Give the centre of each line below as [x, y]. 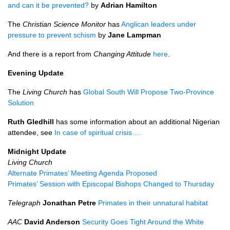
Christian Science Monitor [64, 24]
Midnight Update [37, 151]
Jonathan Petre [69, 203]
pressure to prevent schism [52, 35]
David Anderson [52, 222]
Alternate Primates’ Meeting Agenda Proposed [82, 173]
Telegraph [24, 203]
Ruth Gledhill [31, 122]
